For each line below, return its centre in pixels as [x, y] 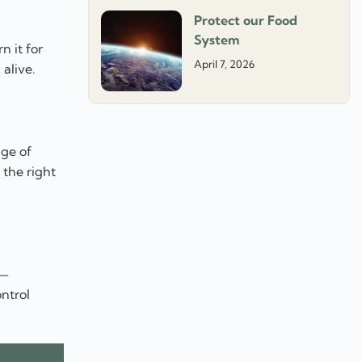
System [217, 40]
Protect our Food [246, 21]
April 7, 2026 [225, 64]
